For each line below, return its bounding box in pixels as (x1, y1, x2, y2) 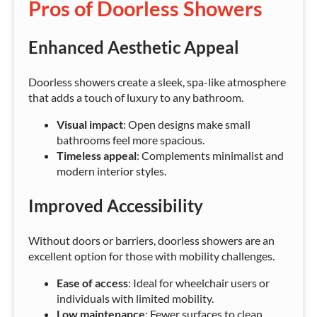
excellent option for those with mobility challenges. (28, 249, 275, 263)
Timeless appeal (57, 149, 137, 163)
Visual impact (57, 117, 123, 132)
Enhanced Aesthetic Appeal (28, 37, 239, 58)
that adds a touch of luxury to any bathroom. (28, 91, 243, 105)
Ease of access (57, 276, 128, 290)
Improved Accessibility (28, 195, 203, 217)
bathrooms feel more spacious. (57, 133, 204, 147)
